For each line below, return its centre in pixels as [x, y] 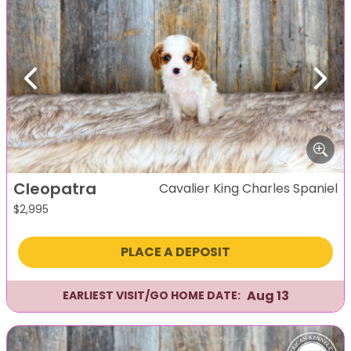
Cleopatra [55, 188]
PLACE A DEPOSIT [175, 251]
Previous [57, 86]
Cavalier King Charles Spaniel [248, 188]
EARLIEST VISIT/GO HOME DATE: [151, 296]
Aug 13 [268, 295]
